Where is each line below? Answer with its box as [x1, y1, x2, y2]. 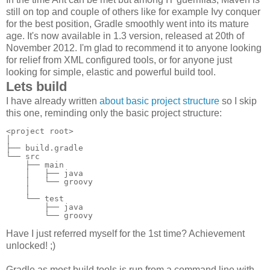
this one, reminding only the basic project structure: [6, 108, 222, 119]
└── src [6, 152, 40, 162]
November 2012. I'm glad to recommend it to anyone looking [6, 43, 262, 54]
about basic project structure [99, 96, 219, 107]
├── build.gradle [6, 143, 83, 153]
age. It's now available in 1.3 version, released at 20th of [6, 31, 244, 42]
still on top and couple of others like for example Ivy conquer [6, 7, 260, 17]
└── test [6, 194, 64, 204]
